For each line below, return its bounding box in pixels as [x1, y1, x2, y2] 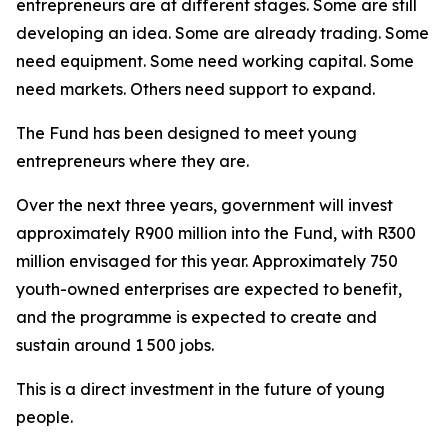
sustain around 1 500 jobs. [16, 335, 214, 355]
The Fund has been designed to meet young [16, 123, 357, 143]
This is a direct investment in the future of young [16, 379, 385, 399]
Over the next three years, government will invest [16, 195, 393, 215]
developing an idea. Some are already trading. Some [16, 23, 429, 43]
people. [16, 407, 73, 427]
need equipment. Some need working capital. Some [16, 51, 414, 71]
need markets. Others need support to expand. [16, 79, 375, 99]
